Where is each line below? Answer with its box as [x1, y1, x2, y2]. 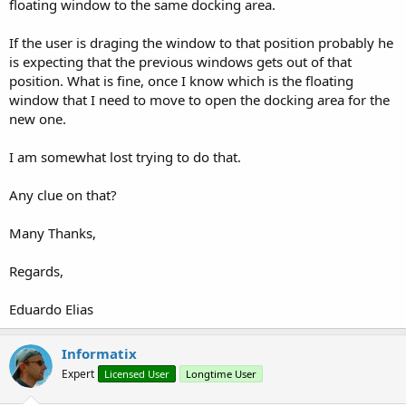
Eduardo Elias [9, 299, 93, 318]
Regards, [9, 261, 63, 280]
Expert [62, 365, 94, 382]
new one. [9, 109, 66, 128]
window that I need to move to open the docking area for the [9, 90, 390, 109]
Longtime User [186, 366, 256, 381]
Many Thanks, [9, 223, 96, 242]
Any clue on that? [9, 185, 117, 204]
